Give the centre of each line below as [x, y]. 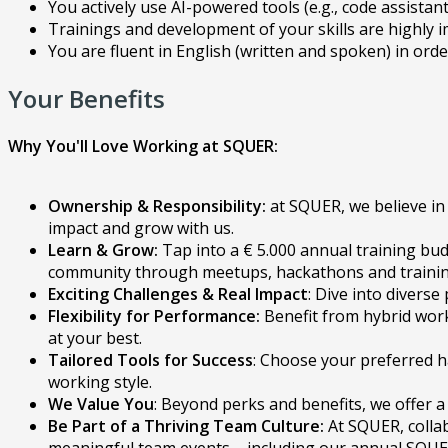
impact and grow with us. [143, 228]
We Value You [101, 404]
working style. [100, 382]
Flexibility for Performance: [154, 316]
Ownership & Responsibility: [157, 206]
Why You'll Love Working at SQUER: [143, 146]
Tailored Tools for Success [150, 360]
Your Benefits [86, 99]
